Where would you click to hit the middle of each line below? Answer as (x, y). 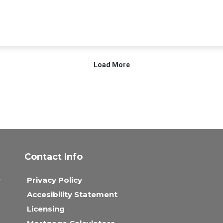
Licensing (46, 209)
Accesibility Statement (72, 194)
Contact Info (54, 157)
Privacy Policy (55, 180)
